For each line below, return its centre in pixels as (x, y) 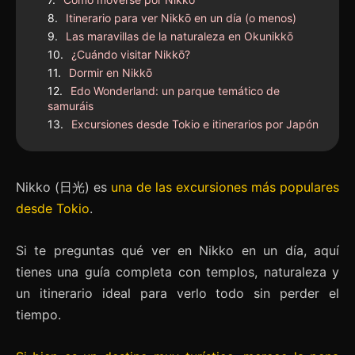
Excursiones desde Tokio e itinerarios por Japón (195, 124)
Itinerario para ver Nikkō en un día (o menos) (181, 17)
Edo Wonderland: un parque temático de (175, 90)
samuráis (71, 105)
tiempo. (38, 314)
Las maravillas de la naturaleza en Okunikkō (179, 36)
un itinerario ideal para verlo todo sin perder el (177, 293)
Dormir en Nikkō (111, 72)
